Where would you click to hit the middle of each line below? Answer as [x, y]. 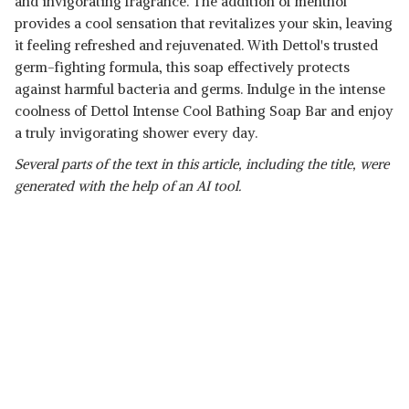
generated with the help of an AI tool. [128, 186]
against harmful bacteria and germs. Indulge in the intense [200, 89]
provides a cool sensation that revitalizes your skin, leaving [204, 23]
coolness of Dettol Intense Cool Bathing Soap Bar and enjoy [204, 111]
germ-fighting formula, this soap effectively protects [182, 67]
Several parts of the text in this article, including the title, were [202, 164]
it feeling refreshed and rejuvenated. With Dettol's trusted [196, 45]
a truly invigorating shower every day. [136, 133]
